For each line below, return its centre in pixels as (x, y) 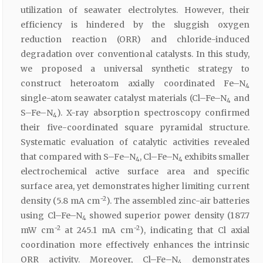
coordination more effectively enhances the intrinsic (135, 245)
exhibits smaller (216, 157)
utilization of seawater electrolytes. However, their (135, 10)
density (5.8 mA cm (60, 201)
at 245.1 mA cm (97, 230)
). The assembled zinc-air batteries (178, 201)
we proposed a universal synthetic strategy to (135, 69)
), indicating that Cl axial (195, 230)
